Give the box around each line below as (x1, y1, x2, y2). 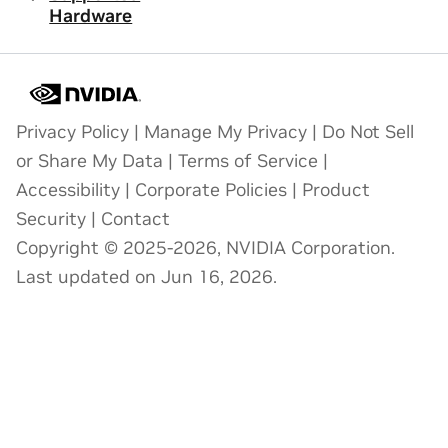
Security (16, 208, 86, 230)
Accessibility (16, 179, 120, 201)
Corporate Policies (135, 179, 287, 201)
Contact (101, 208, 170, 230)
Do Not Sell (322, 121, 414, 143)
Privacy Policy (16, 121, 129, 143)
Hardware (49, 4, 133, 27)
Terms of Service (178, 150, 318, 172)
